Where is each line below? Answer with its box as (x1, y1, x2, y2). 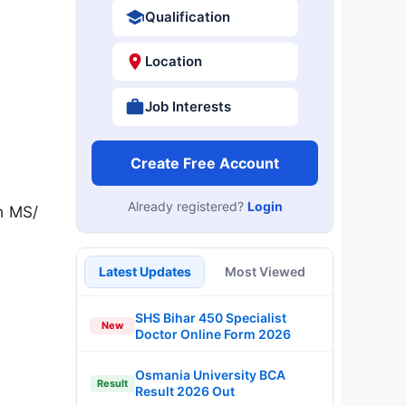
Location (144, 53, 202, 70)
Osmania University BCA (135, 367, 285, 382)
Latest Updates (98, 263, 191, 279)
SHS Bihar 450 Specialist (135, 309, 286, 325)
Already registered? (127, 198, 247, 214)
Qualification (144, 7, 230, 25)
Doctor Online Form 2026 (135, 325, 291, 342)
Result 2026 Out (135, 383, 235, 399)
